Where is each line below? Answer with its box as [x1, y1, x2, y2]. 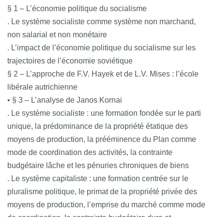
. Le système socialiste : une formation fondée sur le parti [7, 108, 201, 117]
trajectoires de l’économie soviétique [7, 56, 133, 65]
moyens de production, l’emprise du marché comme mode [7, 200, 205, 209]
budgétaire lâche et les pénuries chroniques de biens [7, 161, 189, 170]
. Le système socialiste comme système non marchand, [7, 17, 196, 26]
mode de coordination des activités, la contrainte [7, 148, 172, 156]
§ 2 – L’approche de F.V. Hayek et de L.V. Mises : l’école [7, 69, 199, 78]
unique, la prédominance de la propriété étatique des [7, 122, 188, 130]
